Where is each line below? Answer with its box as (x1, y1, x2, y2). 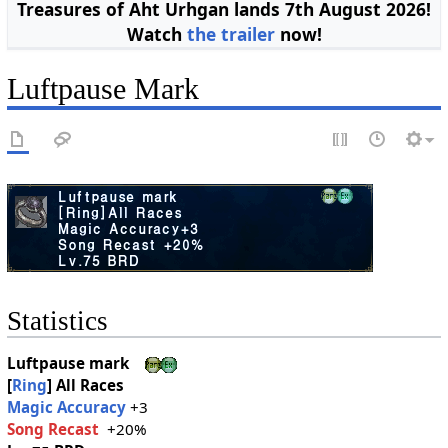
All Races (55, 375, 124, 396)
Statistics (6, 306, 108, 337)
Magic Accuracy (6, 397, 126, 418)
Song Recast (6, 419, 99, 440)
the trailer (186, 22, 275, 47)
